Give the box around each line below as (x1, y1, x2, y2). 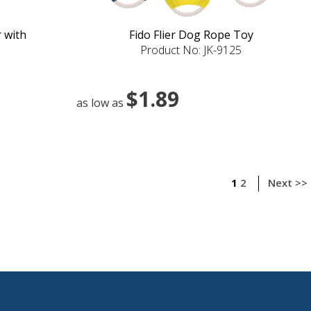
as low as (76, 94, 126, 110)
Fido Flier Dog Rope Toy (128, 26, 253, 42)
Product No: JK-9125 (140, 42, 242, 58)
